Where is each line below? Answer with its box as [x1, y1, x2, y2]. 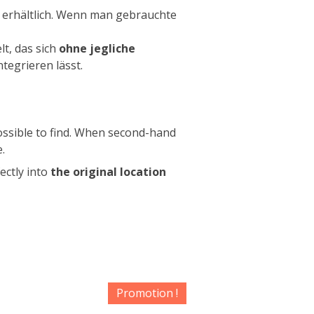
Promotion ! [116, 285, 178, 301]
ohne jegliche [59, 40, 135, 56]
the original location [48, 163, 166, 179]
